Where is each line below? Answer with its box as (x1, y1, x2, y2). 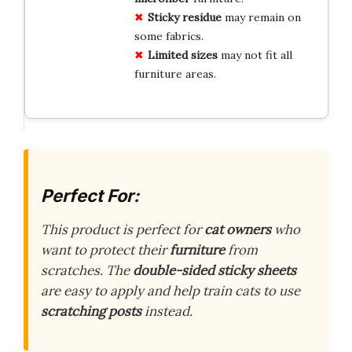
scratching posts (41, 302, 141, 321)
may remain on (221, 9, 301, 24)
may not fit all (217, 47, 292, 62)
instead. (141, 302, 192, 321)
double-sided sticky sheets (133, 262, 296, 280)
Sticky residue (147, 9, 222, 24)
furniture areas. (134, 66, 216, 81)
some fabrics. (134, 28, 203, 43)
